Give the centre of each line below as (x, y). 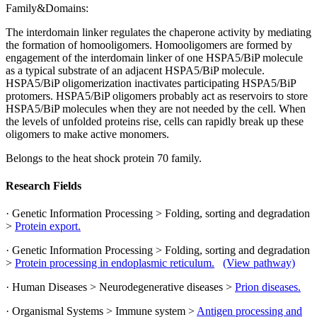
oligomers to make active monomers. (87, 134)
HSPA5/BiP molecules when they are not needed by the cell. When (156, 108)
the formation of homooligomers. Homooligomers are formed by (149, 45)
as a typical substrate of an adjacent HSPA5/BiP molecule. (135, 70)
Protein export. (48, 226)
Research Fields (44, 185)
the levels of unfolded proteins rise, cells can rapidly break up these (155, 121)
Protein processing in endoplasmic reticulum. (115, 263)
